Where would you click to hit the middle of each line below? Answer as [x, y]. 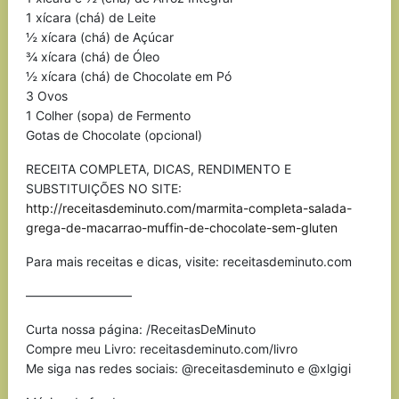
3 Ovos [46, 96]
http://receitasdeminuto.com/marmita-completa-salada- [188, 208]
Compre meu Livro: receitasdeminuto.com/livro [161, 349]
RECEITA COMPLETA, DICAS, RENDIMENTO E [158, 169]
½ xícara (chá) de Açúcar [99, 37]
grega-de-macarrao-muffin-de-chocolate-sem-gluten [181, 228]
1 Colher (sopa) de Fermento [108, 115]
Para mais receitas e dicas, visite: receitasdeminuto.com [188, 261]
